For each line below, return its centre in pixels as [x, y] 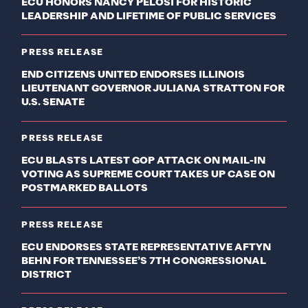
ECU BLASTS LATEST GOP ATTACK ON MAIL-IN [144, 161]
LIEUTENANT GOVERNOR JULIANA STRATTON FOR [153, 89]
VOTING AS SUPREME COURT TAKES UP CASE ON [148, 175]
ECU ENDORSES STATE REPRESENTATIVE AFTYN [146, 247]
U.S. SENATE [53, 102]
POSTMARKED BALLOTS [85, 189]
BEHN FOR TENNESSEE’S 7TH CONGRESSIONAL [144, 261]
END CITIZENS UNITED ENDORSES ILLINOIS [133, 75]
